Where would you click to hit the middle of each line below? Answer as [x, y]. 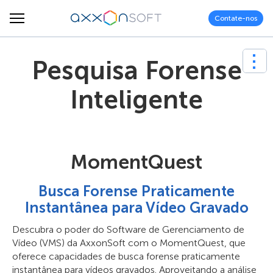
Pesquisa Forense [136, 71]
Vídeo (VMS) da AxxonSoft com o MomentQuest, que [129, 243]
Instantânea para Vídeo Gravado [136, 207]
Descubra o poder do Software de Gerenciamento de [128, 229]
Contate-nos [236, 18]
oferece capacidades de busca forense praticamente [126, 256]
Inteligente [136, 100]
